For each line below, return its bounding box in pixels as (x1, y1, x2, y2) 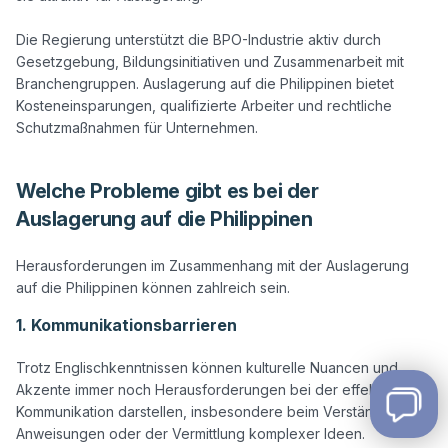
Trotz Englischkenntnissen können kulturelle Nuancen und (16, 359, 398, 377)
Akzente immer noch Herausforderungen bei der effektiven (16, 381, 409, 399)
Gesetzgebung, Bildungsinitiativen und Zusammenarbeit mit (16, 53, 404, 71)
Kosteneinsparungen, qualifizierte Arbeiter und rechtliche (16, 97, 392, 115)
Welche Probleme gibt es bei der (16, 179, 319, 204)
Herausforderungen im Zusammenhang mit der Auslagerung (16, 257, 409, 275)
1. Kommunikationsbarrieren (16, 315, 237, 336)
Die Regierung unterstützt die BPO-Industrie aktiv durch (16, 31, 381, 49)
